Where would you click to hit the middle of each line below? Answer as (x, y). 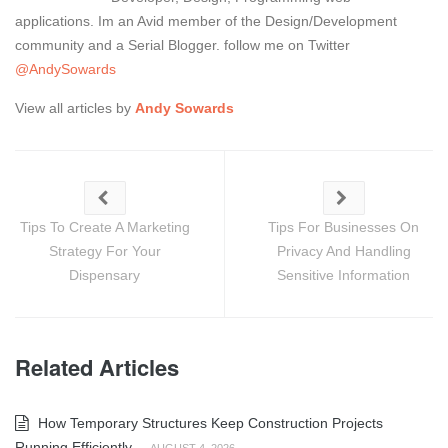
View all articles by (75, 107)
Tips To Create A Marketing (104, 226)
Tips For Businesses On (343, 226)
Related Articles (97, 366)
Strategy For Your (104, 250)
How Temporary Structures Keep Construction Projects (208, 422)
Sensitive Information (343, 274)
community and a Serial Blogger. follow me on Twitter (182, 44)
